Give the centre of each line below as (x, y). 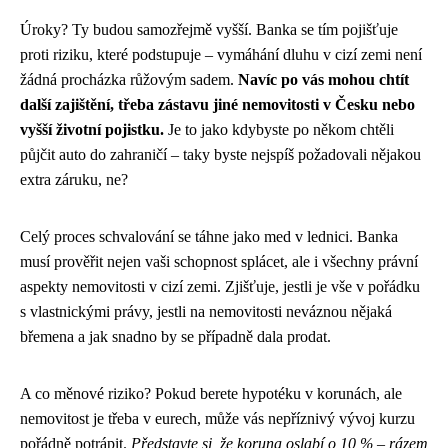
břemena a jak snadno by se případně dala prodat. (175, 336)
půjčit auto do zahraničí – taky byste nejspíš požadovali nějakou (220, 154)
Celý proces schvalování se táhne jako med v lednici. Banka (209, 236)
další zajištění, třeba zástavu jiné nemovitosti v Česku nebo (217, 104)
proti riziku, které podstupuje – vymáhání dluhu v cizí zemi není (221, 54)
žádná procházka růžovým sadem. (129, 79)
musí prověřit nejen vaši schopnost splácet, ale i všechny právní (219, 261)
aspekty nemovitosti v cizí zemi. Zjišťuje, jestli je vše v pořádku (220, 286)
